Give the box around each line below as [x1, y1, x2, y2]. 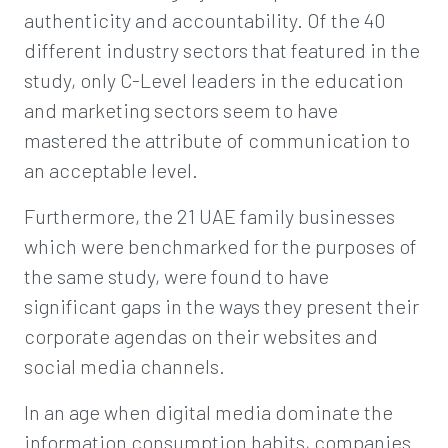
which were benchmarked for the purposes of [24, 234, 417, 258]
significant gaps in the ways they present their [24, 294, 419, 318]
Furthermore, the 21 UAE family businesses [24, 204, 395, 228]
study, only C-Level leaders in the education [24, 68, 404, 92]
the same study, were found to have [24, 264, 329, 288]
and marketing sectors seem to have [24, 98, 338, 122]
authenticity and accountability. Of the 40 [24, 8, 385, 32]
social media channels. [24, 354, 225, 378]
